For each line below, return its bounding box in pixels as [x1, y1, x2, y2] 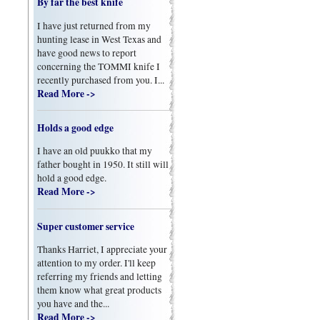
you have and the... [37, 297, 110, 311]
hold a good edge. [37, 171, 107, 185]
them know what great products [37, 284, 162, 297]
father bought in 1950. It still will [37, 158, 169, 171]
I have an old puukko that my [37, 144, 153, 158]
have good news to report [37, 46, 137, 59]
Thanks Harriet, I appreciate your [37, 243, 168, 256]
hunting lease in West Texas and [37, 32, 162, 46]
